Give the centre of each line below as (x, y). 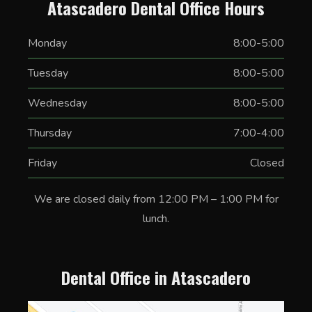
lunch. (156, 219)
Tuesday (48, 73)
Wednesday (57, 103)
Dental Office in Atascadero (156, 277)
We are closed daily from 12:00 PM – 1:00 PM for (156, 199)
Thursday (50, 133)
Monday (47, 43)
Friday (42, 163)
